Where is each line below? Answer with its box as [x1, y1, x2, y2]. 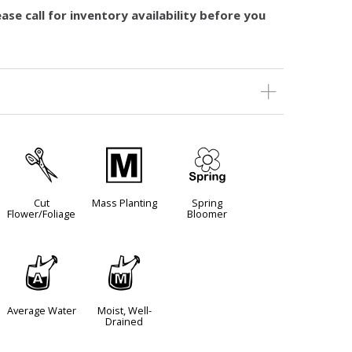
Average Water [6, 303, 76, 318]
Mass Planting [91, 196, 157, 211]
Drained [105, 314, 144, 329]
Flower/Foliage [7, 207, 76, 222]
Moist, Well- [97, 303, 152, 318]
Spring [192, 196, 223, 211]
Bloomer [187, 207, 228, 222]
